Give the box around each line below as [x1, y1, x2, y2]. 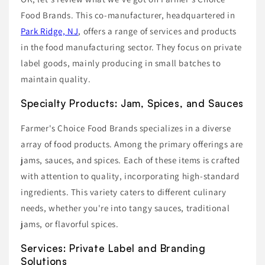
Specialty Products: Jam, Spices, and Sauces [21, 96, 244, 109]
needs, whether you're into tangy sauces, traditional [21, 202, 230, 214]
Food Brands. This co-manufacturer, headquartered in [21, 9, 235, 21]
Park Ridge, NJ [21, 25, 79, 37]
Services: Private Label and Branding [21, 241, 206, 254]
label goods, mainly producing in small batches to [21, 57, 221, 69]
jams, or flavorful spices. [21, 218, 119, 230]
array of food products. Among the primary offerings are [21, 138, 244, 150]
